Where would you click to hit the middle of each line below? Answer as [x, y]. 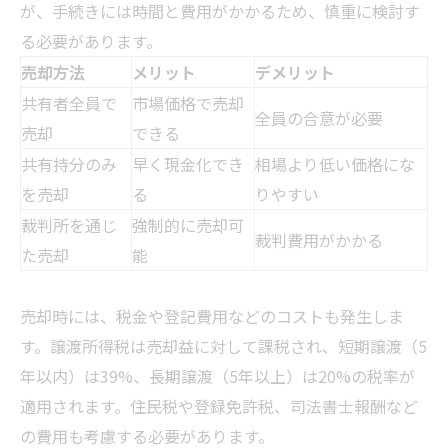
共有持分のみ [69, 164]
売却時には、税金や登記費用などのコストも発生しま [212, 316]
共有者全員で [69, 103]
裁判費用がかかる [319, 240]
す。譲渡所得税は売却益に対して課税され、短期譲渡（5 [223, 346]
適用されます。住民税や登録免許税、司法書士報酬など [219, 406]
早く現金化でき [188, 164]
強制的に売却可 [188, 225]
